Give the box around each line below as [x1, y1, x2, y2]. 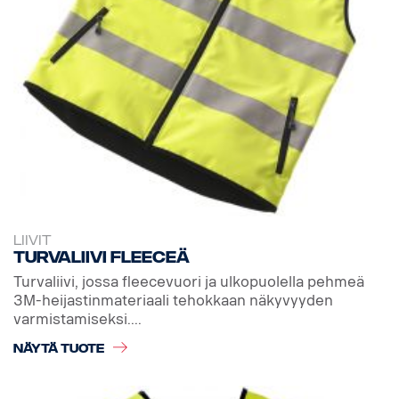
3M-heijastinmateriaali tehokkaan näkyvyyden [13, 291, 333, 309]
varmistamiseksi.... [13, 310, 142, 328]
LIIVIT [13, 233, 52, 248]
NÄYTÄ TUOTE [13, 341, 104, 355]
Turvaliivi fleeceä [13, 248, 190, 266]
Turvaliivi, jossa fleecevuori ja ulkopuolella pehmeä [13, 273, 364, 290]
